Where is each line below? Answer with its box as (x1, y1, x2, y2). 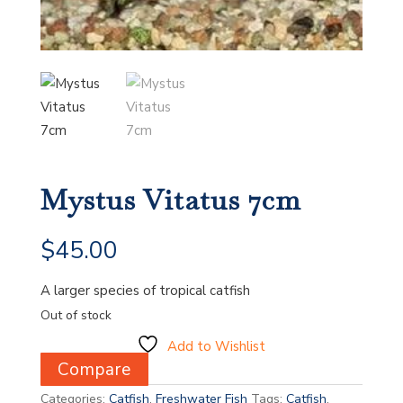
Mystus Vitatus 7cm (40, 182, 301, 219)
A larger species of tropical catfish (40, 282, 250, 300)
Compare (57, 357, 131, 381)
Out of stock (40, 306, 112, 324)
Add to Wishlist (167, 336, 266, 355)
